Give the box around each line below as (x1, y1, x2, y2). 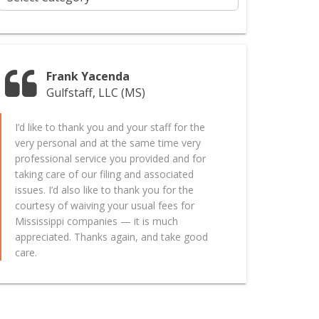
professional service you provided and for (15, 152, 206, 166)
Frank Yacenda (46, 68, 130, 84)
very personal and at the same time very (15, 136, 202, 150)
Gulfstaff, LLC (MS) (46, 84, 145, 100)
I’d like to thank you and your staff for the (15, 120, 206, 135)
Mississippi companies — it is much (15, 214, 179, 229)
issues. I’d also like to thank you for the (15, 183, 194, 197)
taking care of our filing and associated (15, 167, 194, 182)
